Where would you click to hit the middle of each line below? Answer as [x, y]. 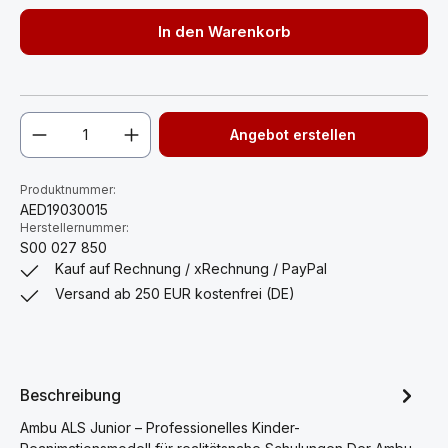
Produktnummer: [68, 190]
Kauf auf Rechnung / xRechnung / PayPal [191, 268]
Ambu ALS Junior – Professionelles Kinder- [160, 427]
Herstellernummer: [74, 228]
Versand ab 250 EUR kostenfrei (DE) [175, 293]
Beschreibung [70, 395]
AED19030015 [64, 209]
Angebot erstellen [293, 134]
